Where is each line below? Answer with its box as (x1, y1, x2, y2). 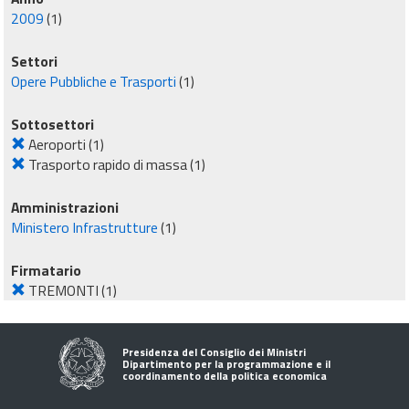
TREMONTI (28, 279, 99, 301)
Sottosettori (11, 113, 94, 135)
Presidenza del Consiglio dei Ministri (122, 344, 306, 360)
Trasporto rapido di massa (28, 153, 187, 175)
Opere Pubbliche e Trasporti (11, 70, 176, 92)
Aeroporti (28, 133, 86, 155)
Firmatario (11, 259, 81, 281)
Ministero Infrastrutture (11, 216, 158, 238)
